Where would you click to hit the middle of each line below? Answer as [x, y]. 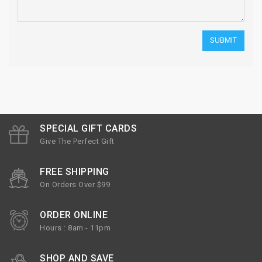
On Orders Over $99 [75, 185]
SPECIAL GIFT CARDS [88, 129]
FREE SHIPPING [75, 172]
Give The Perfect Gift [77, 142]
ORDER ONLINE [74, 215]
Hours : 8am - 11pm [75, 228]
